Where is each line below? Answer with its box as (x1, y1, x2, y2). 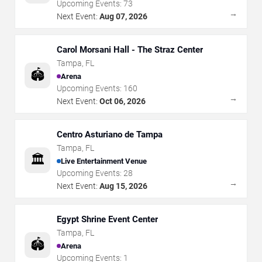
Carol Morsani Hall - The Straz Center (57, 44, 203, 55)
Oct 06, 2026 (99, 96, 146, 106)
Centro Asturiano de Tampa (57, 129, 163, 140)
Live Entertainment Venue (61, 156, 147, 166)
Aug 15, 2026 (99, 181, 147, 191)
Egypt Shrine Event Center (57, 214, 158, 225)
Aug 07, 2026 (99, 12, 147, 21)
